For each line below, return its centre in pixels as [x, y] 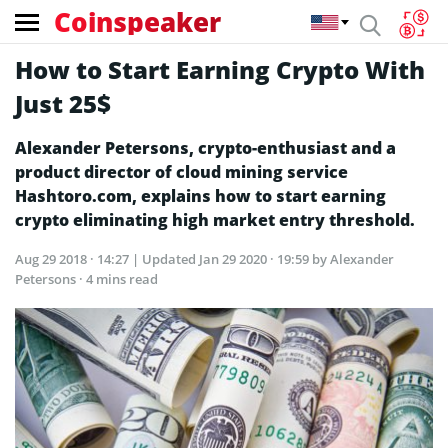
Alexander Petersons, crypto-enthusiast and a [205, 148]
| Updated [165, 259]
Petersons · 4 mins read [86, 279]
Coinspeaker [137, 21]
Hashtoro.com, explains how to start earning [200, 196]
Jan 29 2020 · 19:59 [255, 259]
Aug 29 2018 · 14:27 [73, 259]
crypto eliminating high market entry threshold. [215, 220]
